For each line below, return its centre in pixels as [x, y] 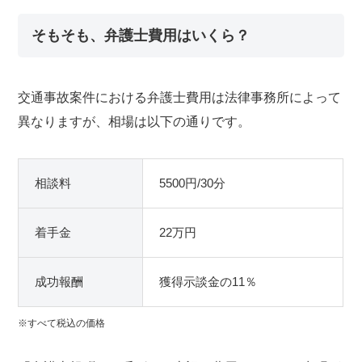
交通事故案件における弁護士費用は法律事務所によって [180, 98]
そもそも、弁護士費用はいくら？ [141, 36]
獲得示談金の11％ [208, 282]
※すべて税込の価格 [62, 324]
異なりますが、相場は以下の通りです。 [135, 122]
